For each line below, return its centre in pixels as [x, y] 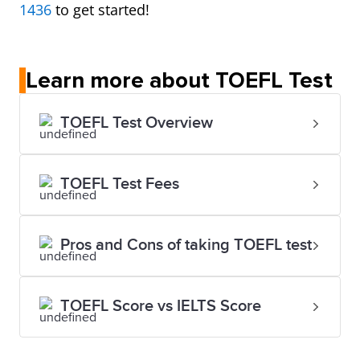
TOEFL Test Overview [137, 123]
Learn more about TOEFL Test [179, 80]
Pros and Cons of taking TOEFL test [186, 245]
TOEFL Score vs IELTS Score [161, 306]
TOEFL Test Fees [120, 184]
